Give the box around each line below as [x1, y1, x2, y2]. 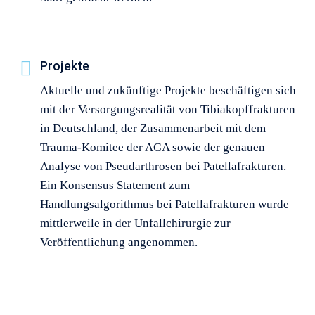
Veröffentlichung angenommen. [39, 235, 198, 249]
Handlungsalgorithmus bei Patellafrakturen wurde [39, 197, 289, 211]
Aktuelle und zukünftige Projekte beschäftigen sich [39, 83, 296, 97]
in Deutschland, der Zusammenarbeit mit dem [39, 121, 266, 135]
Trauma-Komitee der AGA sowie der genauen [39, 140, 265, 154]
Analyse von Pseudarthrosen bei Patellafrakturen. [39, 159, 286, 173]
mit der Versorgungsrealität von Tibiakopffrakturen [39, 102, 295, 116]
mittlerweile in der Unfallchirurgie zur [39, 216, 231, 230]
